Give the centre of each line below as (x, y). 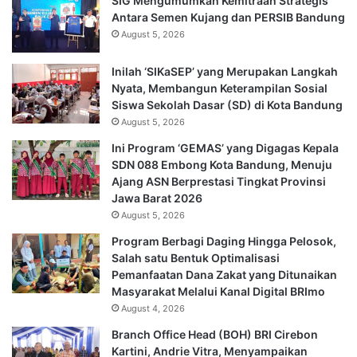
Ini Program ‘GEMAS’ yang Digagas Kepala (225, 147)
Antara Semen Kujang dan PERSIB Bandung (228, 17)
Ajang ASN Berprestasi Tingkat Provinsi (219, 181)
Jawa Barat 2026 (157, 198)
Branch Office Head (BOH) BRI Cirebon (215, 334)
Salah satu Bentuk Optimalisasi (196, 257)
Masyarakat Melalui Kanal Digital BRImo (218, 291)
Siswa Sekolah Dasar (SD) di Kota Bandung (227, 104)
